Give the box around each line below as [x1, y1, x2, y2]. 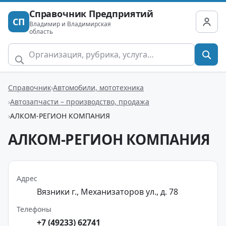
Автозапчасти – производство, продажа [10, 96, 149, 106]
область [29, 27, 53, 36]
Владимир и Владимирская [29, 20, 111, 28]
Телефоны [17, 204, 51, 214]
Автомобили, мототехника [53, 82, 144, 92]
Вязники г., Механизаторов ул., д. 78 [37, 186, 178, 197]
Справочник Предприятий [29, 8, 154, 20]
